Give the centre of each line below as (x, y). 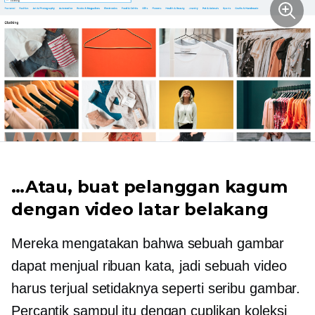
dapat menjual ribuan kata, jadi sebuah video (149, 266)
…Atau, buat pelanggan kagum (149, 187)
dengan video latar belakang (140, 210)
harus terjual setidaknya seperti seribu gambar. (156, 289)
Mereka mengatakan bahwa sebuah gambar (148, 244)
